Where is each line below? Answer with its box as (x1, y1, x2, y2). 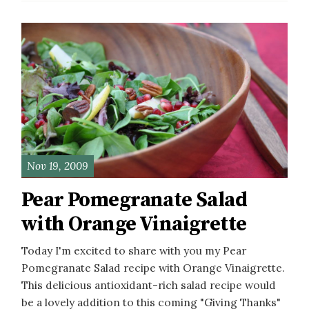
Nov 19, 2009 (26, 159, 88, 173)
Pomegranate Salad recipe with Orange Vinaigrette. (21, 260, 285, 275)
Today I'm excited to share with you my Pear (21, 243, 246, 257)
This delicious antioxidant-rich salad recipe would (21, 277, 276, 292)
